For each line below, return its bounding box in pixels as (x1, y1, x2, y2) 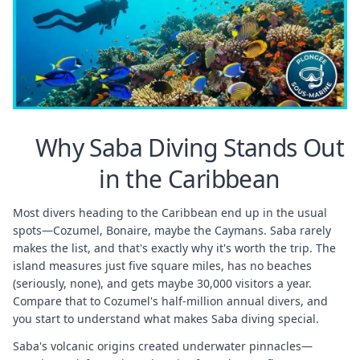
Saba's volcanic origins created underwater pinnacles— (13, 337, 313, 354)
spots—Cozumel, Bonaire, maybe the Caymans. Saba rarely (13, 222, 331, 238)
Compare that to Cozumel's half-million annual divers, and (13, 292, 328, 309)
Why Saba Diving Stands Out (35, 130, 345, 164)
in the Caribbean (99, 162, 280, 195)
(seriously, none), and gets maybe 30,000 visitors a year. (13, 275, 312, 291)
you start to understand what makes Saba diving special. (13, 310, 319, 326)
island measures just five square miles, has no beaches (13, 257, 312, 273)
